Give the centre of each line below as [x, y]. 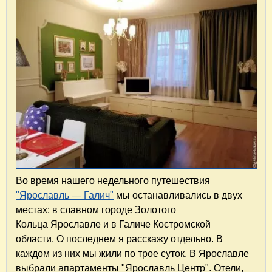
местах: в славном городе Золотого [96, 210]
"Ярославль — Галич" [65, 195]
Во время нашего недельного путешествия [113, 181]
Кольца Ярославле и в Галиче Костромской [113, 225]
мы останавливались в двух [178, 195]
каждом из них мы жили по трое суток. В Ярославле [132, 254]
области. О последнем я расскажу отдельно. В [119, 239]
